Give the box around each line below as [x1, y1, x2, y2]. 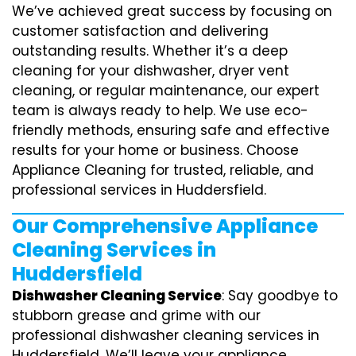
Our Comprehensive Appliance [12, 212, 318, 239]
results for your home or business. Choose [12, 140, 299, 160]
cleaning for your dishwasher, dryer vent [12, 60, 289, 80]
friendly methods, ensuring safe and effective [12, 120, 330, 140]
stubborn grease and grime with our [12, 305, 261, 325]
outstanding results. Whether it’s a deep [12, 41, 288, 60]
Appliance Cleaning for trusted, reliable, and [12, 160, 314, 180]
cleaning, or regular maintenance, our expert [12, 80, 319, 100]
